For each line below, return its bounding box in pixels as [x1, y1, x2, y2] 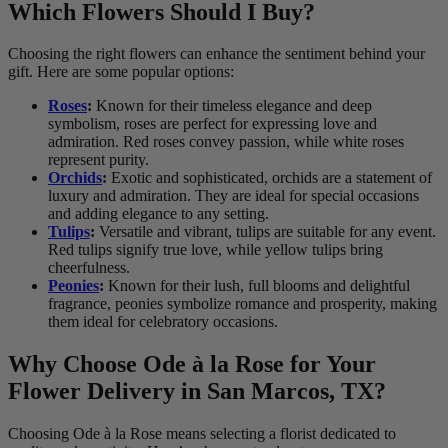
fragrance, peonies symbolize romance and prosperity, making [48, 295, 437, 313]
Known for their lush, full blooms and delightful [104, 277, 410, 295]
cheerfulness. [48, 259, 130, 277]
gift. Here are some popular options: [8, 63, 234, 81]
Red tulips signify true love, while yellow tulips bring [48, 241, 383, 259]
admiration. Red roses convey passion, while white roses [48, 133, 404, 151]
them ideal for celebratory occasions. [48, 313, 278, 331]
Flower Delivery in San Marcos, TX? [8, 378, 386, 405]
